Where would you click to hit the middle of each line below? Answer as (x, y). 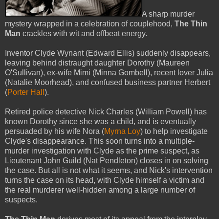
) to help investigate (174, 131)
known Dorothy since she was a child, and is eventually (100, 121)
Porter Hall (26, 92)
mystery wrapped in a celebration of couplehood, (90, 23)
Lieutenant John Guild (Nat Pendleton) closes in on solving (107, 160)
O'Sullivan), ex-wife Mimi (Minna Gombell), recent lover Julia (109, 72)
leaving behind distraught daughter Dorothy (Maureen (97, 63)
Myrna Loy (122, 131)
